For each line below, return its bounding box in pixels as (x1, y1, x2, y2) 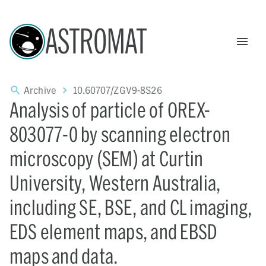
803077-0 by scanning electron (9, 122, 231, 146)
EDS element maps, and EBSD (9, 219, 218, 243)
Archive (24, 84, 57, 96)
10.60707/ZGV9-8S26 (73, 84, 162, 96)
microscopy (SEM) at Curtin (9, 146, 204, 170)
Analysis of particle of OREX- (9, 97, 211, 122)
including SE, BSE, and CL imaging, (9, 195, 252, 219)
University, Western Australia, (9, 170, 221, 195)
